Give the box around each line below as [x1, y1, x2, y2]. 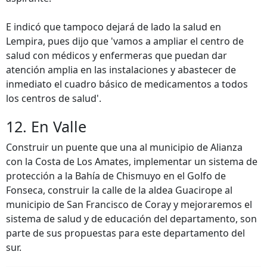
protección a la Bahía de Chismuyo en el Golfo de [6, 169, 226, 182]
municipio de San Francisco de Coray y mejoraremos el [6, 198, 252, 211]
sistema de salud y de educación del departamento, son [6, 212, 257, 225]
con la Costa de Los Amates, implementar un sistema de [6, 155, 257, 168]
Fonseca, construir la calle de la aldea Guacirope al [6, 184, 232, 197]
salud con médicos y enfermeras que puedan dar [6, 49, 227, 62]
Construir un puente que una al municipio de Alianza [6, 141, 243, 154]
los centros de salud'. [6, 92, 101, 105]
